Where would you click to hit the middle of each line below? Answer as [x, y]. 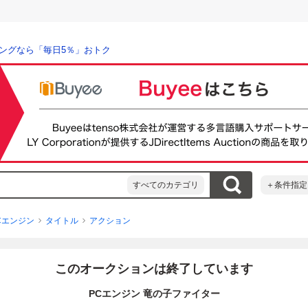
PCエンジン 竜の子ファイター [154, 294]
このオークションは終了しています [154, 269]
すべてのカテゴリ [166, 185]
